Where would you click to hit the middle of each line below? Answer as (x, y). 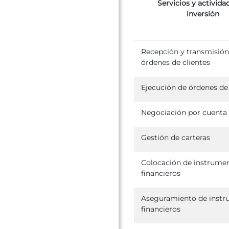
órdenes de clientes (176, 62)
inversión (203, 14)
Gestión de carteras (176, 137)
